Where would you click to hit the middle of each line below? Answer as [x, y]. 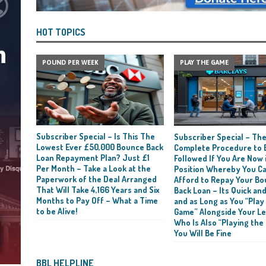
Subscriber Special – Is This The [95, 136]
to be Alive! [57, 211]
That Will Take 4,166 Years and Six [98, 189]
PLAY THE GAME [204, 62]
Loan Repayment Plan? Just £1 [93, 157]
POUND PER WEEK [70, 62]
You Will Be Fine [202, 233]
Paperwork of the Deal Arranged [96, 179]
